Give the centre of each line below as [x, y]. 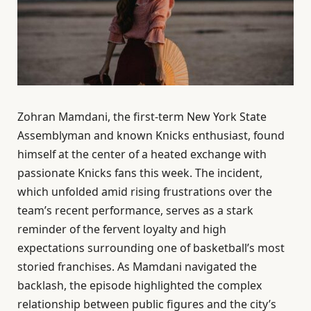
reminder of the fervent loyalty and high [122, 229]
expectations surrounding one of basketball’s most [151, 248]
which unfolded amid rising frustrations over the [145, 192]
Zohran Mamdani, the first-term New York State [142, 117]
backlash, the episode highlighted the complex [140, 286]
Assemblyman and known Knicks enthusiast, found [151, 136]
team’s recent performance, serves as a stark [135, 211]
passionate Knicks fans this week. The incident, [140, 173]
